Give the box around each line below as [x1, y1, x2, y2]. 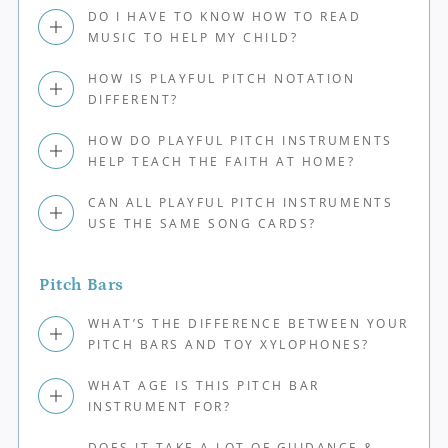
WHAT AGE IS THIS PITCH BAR [87, 376, 320, 394]
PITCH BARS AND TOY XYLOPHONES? [87, 335, 370, 353]
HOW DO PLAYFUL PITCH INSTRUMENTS [87, 131, 393, 149]
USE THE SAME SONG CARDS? [87, 214, 317, 232]
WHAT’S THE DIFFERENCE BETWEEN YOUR [87, 314, 409, 332]
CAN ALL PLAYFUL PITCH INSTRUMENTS [87, 193, 394, 211]
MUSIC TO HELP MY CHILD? [87, 28, 299, 46]
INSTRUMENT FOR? [87, 397, 232, 415]
